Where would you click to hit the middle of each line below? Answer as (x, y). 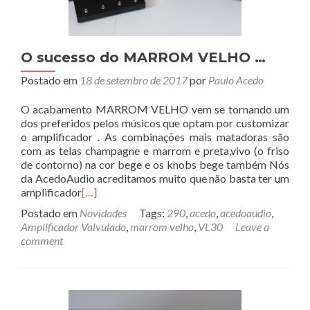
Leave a (252, 227)
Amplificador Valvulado (73, 227)
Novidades (103, 213)
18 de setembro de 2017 (134, 80)
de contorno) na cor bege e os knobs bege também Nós (155, 164)
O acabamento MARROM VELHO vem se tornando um (155, 109)
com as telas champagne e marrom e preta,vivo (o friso (155, 151)
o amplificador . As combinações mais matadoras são (155, 137)
